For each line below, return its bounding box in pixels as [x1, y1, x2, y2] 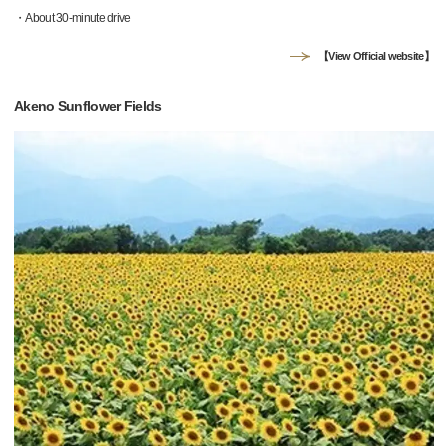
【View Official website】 [318, 50, 434, 63]
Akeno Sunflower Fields [14, 98, 162, 115]
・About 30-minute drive [14, 11, 131, 26]
